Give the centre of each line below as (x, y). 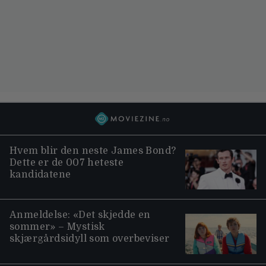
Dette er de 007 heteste (67, 162)
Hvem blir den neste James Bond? (93, 151)
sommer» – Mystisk (57, 227)
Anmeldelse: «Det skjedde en (80, 215)
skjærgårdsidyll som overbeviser (90, 239)
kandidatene (40, 174)
